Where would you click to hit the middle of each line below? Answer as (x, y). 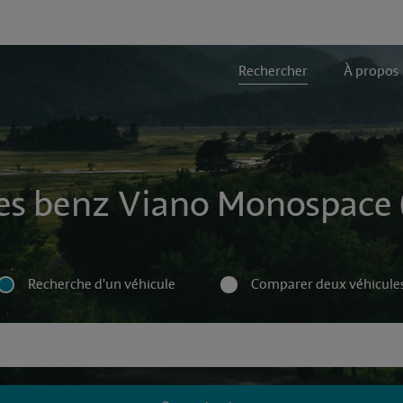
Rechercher (273, 71)
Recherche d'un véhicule (102, 284)
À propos (371, 71)
